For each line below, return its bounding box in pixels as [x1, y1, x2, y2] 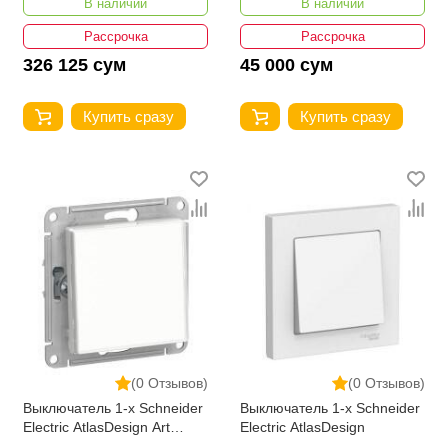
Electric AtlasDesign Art [23, 418, 170, 435]
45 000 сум [240, 54, 333, 75]
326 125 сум [23, 54, 126, 75]
